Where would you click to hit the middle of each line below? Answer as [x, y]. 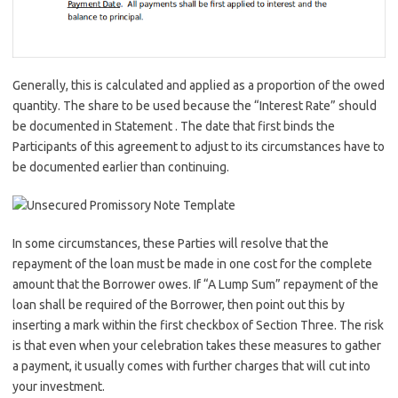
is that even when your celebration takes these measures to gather [197, 345]
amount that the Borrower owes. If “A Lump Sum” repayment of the [195, 284]
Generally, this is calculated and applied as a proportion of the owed [199, 85]
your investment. [59, 386]
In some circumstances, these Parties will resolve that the [171, 243]
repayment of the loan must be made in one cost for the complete [192, 263]
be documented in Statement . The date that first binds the [174, 126]
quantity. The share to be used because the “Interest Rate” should [195, 105]
